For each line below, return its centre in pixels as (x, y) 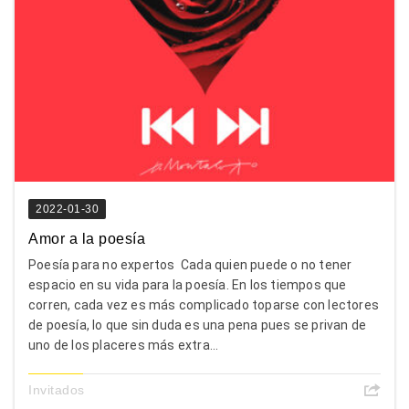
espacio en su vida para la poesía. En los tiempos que (188, 284)
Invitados (57, 389)
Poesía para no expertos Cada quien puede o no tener (190, 264)
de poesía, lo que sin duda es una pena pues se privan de (198, 325)
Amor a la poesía (87, 238)
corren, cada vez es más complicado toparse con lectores (204, 304)
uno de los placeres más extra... (124, 345)
